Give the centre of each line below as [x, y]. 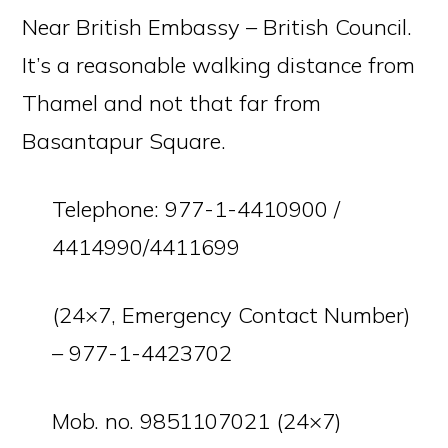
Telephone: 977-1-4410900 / [196, 209]
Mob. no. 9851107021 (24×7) [197, 421]
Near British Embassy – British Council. [217, 27]
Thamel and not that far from [172, 103]
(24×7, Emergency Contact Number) [231, 315]
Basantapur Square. [124, 141]
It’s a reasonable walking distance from [219, 65]
